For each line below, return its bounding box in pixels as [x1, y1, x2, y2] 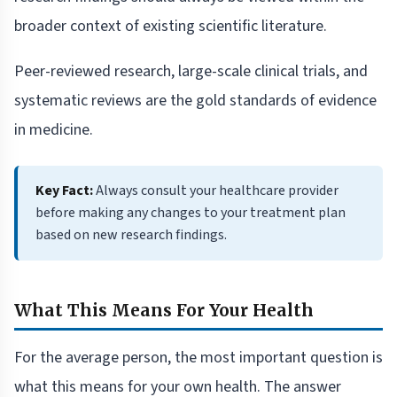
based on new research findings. [35, 225, 227, 245]
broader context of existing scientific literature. [14, 15, 327, 38]
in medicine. [14, 119, 93, 142]
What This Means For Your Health [14, 300, 314, 322]
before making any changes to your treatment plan [35, 203, 346, 223]
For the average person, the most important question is [14, 346, 383, 370]
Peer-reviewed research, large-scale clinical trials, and [14, 60, 368, 83]
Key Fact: [35, 181, 93, 201]
